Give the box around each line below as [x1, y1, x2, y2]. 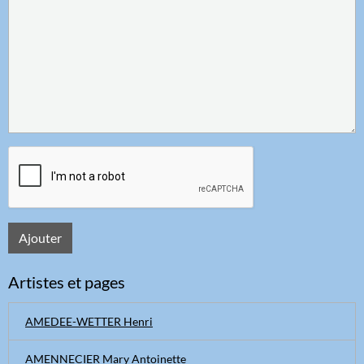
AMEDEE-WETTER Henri [25, 314, 153, 329]
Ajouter [19, 230, 62, 246]
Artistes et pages [8, 272, 125, 292]
